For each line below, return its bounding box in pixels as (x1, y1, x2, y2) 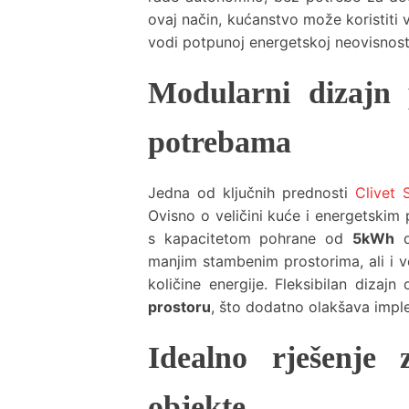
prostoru (148, 298, 211, 316)
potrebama (148, 125, 291, 159)
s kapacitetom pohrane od (148, 229, 352, 247)
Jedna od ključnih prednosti (148, 184, 355, 202)
